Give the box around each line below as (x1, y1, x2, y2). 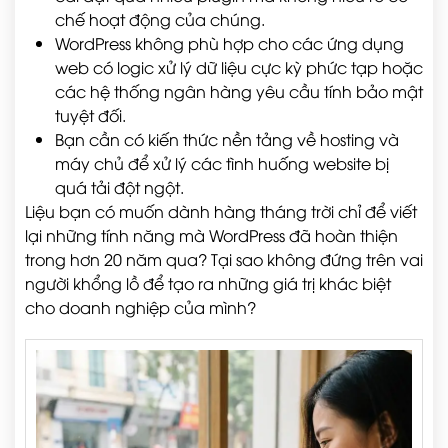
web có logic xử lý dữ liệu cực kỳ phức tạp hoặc (55, 56, 423, 78)
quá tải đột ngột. (55, 176, 184, 198)
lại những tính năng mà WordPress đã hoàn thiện (25, 224, 398, 246)
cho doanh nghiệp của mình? (25, 296, 256, 318)
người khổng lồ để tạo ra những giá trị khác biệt (25, 272, 391, 294)
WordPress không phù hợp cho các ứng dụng (55, 32, 404, 54)
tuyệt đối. (55, 104, 126, 126)
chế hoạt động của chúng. (55, 8, 265, 30)
